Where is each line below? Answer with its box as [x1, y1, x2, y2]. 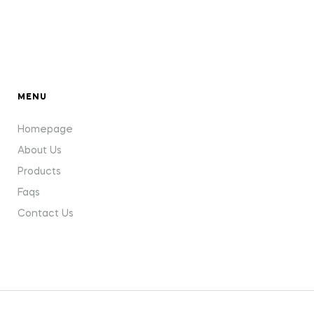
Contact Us [17, 208, 74, 219]
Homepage [17, 124, 73, 135]
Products [17, 166, 61, 177]
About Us [17, 145, 62, 156]
